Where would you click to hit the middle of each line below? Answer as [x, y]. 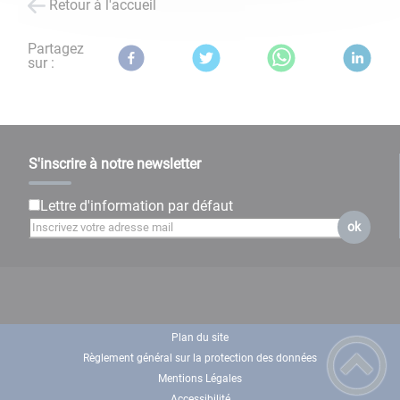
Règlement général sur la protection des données [200, 358]
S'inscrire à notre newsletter [115, 164]
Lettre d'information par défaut [137, 206]
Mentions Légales [200, 378]
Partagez [56, 48]
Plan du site [200, 337]
